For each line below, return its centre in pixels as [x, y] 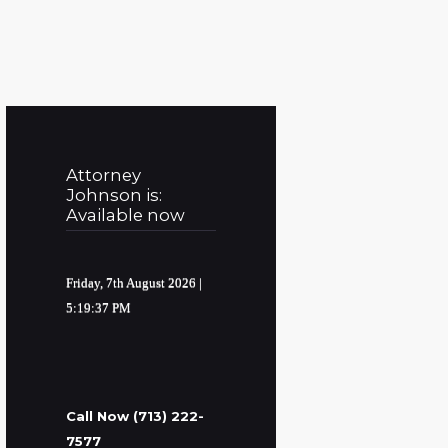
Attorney [103, 175]
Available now [125, 215]
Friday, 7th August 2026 [130, 282]
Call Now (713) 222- [134, 416]
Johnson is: [113, 195]
